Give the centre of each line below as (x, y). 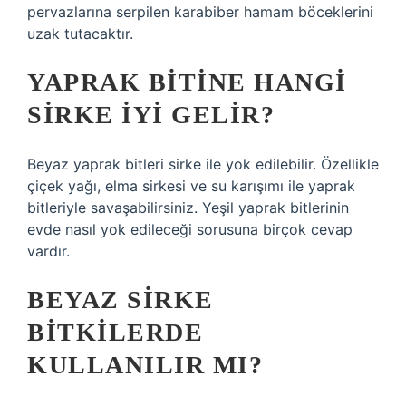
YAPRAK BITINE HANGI (187, 82)
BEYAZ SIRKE (121, 300)
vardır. (48, 251)
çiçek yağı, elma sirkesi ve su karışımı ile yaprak (191, 186)
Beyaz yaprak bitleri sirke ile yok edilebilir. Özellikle (203, 164)
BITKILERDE (115, 332)
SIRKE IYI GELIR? (151, 115)
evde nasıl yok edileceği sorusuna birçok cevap (190, 229)
